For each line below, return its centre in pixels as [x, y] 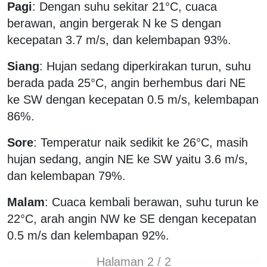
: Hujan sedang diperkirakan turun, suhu [145, 66]
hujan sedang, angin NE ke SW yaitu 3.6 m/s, [128, 159]
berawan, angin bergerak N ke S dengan [114, 23]
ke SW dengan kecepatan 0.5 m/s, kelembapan [133, 99]
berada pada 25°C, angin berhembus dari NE [126, 83]
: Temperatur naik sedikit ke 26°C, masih [141, 142]
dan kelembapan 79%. [66, 176]
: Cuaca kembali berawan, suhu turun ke [152, 202]
